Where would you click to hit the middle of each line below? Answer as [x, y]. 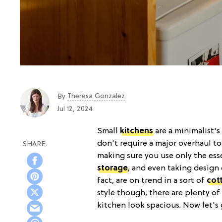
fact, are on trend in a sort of [152, 181]
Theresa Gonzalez [96, 96]
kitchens [137, 132]
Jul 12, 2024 [75, 109]
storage [112, 169]
